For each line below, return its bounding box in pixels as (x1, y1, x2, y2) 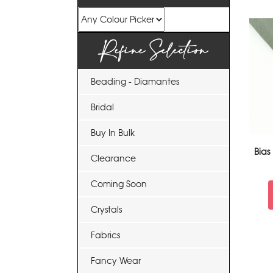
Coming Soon (91, 179, 147, 190)
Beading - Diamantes (91, 76, 179, 87)
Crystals (91, 204, 122, 215)
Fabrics (91, 230, 120, 241)
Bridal (91, 102, 114, 113)
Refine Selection (99, 34, 208, 68)
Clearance (91, 153, 136, 164)
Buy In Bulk (91, 127, 135, 138)
